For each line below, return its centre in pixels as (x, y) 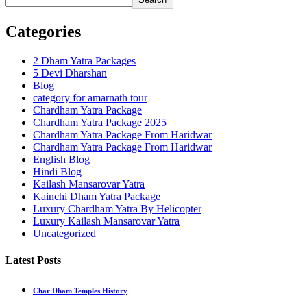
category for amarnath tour (90, 97)
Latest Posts (33, 260)
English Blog (61, 159)
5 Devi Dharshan (70, 73)
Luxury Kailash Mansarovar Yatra (106, 221)
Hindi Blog (57, 171)
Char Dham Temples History (80, 290)
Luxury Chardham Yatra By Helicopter (117, 208)
